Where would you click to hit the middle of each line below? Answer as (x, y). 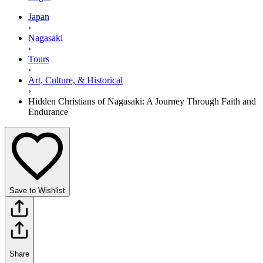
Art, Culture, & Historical (75, 80)
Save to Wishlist (37, 190)
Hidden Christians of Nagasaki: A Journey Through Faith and (142, 101)
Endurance (48, 112)
